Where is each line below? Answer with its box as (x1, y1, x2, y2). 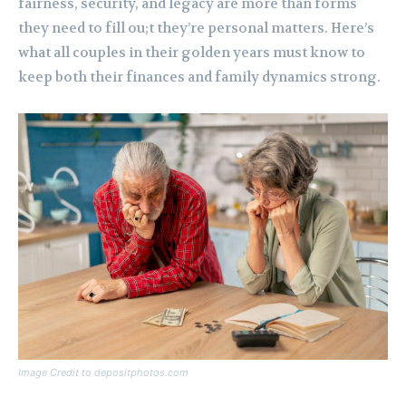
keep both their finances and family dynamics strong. (18, 68, 381, 87)
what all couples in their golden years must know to (18, 43, 365, 63)
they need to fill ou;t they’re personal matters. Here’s (18, 19, 374, 38)
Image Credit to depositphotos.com (18, 366, 188, 380)
